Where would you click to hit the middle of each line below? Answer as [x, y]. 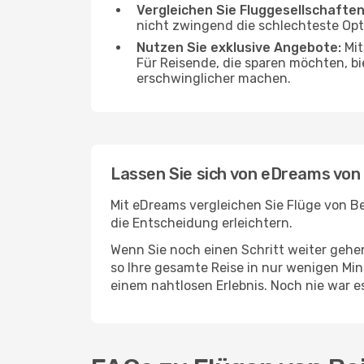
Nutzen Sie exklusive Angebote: [239, 48]
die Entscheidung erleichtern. [201, 223]
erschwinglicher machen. [214, 78]
